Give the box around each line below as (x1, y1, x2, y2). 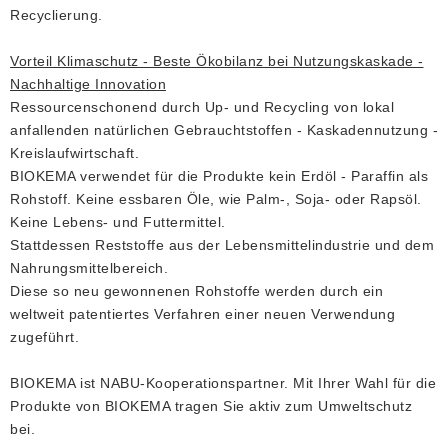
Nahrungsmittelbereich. (10, 260, 168, 276)
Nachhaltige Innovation (10, 76, 166, 92)
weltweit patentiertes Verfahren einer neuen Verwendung (10, 306, 395, 322)
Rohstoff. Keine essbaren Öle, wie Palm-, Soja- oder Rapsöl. (10, 191, 422, 207)
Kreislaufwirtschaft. (10, 145, 139, 161)
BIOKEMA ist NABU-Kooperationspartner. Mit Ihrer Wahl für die (10, 375, 436, 391)
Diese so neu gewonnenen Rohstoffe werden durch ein (10, 283, 383, 299)
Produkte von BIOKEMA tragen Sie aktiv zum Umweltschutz (10, 398, 412, 414)
